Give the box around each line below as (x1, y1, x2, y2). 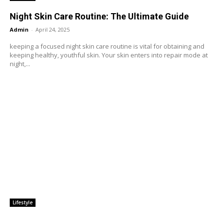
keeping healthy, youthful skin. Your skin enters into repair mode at (10, 50, 208, 59)
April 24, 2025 (36, 25, 70, 33)
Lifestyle (13, 199, 33, 206)
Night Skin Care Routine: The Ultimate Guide (10, 11, 189, 21)
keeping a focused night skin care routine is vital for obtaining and (10, 41, 204, 51)
